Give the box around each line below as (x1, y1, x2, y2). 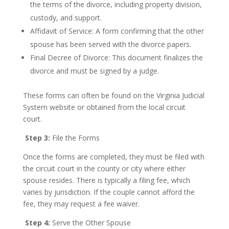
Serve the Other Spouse (52, 218, 131, 227)
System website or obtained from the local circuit (22, 102, 186, 112)
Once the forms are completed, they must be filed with (22, 152, 204, 162)
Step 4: (22, 218, 52, 227)
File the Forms (50, 133, 100, 143)
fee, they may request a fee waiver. (22, 199, 140, 209)
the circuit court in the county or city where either (22, 164, 186, 173)
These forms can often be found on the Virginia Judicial (22, 90, 204, 100)
